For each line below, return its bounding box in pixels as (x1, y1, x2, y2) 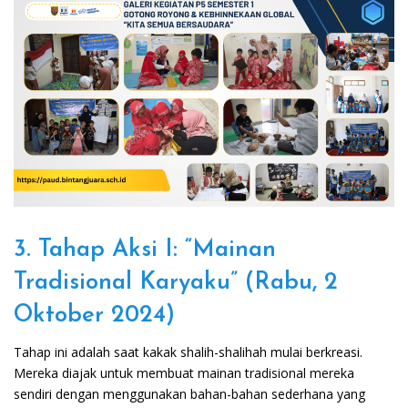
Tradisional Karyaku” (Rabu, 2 (14, 270, 338, 296)
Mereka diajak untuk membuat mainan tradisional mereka (14, 364, 354, 382)
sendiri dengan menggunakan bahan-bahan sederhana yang (14, 385, 365, 403)
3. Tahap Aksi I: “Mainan (14, 238, 276, 263)
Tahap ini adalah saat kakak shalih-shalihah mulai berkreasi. (14, 343, 362, 362)
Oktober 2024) (14, 303, 175, 329)
